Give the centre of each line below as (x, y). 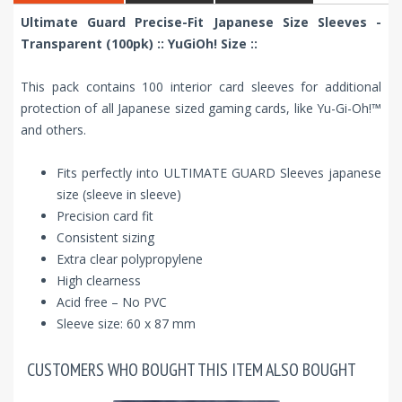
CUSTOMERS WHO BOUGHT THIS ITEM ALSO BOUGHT (192, 370)
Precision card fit (105, 216)
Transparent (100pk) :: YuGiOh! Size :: (139, 44)
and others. (53, 130)
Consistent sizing (105, 238)
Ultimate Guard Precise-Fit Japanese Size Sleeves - (201, 22)
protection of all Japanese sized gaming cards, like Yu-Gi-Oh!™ (201, 109)
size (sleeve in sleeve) (119, 195)
